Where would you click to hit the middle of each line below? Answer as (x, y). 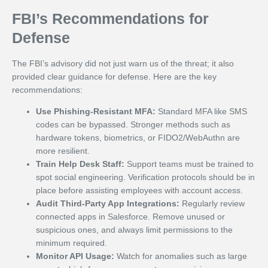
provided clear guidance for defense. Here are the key (114, 76)
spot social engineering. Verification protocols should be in (145, 177)
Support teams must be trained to (189, 164)
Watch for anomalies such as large (181, 256)
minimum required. (71, 243)
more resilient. (63, 150)
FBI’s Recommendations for (110, 18)
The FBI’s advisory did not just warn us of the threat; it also (123, 63)
